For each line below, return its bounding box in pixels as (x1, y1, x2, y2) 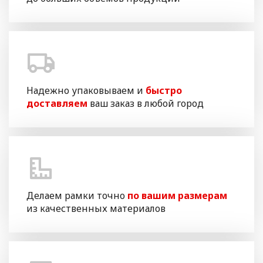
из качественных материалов (26, 202, 166, 215)
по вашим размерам (127, 189, 227, 202)
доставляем (26, 97, 87, 110)
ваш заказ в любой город (87, 97, 204, 110)
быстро (146, 84, 182, 97)
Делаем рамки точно (26, 189, 127, 202)
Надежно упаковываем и (26, 84, 146, 97)
